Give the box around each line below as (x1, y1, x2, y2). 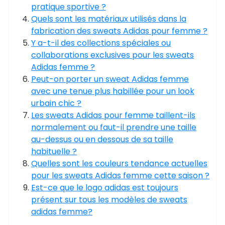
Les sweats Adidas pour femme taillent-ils (31, 109, 195, 121)
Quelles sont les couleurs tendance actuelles (31, 158, 207, 169)
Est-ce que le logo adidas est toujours (31, 182, 178, 193)
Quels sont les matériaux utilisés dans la (31, 13, 186, 25)
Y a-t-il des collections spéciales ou (31, 37, 171, 49)
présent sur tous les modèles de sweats (31, 194, 187, 205)
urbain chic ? (31, 97, 81, 109)
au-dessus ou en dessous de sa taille (31, 134, 173, 145)
